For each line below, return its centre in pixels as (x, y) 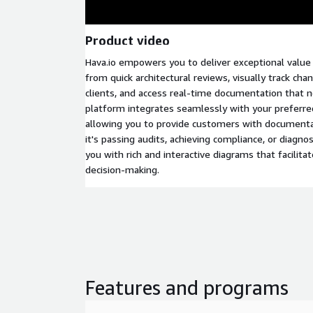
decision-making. (122, 169)
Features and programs (187, 287)
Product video (128, 40)
